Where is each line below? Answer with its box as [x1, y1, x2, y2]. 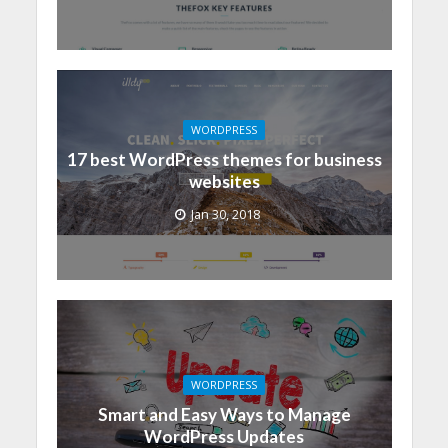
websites [188, 171, 260, 193]
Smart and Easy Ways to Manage [97, 404, 351, 426]
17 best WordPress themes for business [66, 149, 382, 171]
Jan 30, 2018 [190, 206, 260, 224]
